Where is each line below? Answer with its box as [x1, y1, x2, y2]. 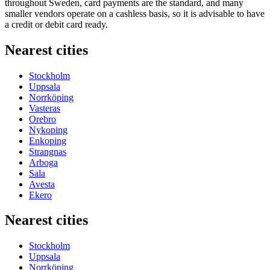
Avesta [29, 178, 55, 189]
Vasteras [29, 102, 60, 113]
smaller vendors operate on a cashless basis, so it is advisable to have [5, 8, 265, 19]
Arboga [29, 157, 58, 168]
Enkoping [29, 135, 66, 146]
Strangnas [29, 146, 66, 157]
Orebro [29, 113, 56, 124]
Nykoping [29, 124, 67, 135]
